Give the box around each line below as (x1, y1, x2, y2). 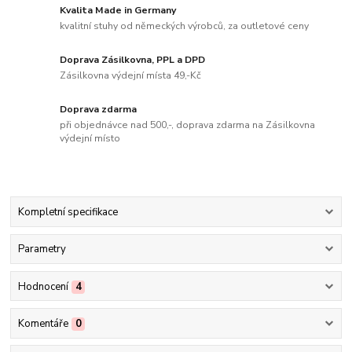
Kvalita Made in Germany (60, 4, 177, 17)
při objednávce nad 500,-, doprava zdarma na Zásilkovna (60, 118, 316, 131)
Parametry (17, 242, 66, 257)
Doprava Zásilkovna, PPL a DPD (60, 53, 206, 67)
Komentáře (17, 316, 68, 331)
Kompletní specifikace (17, 205, 118, 220)
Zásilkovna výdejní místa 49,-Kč (60, 68, 202, 82)
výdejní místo (60, 131, 121, 145)
